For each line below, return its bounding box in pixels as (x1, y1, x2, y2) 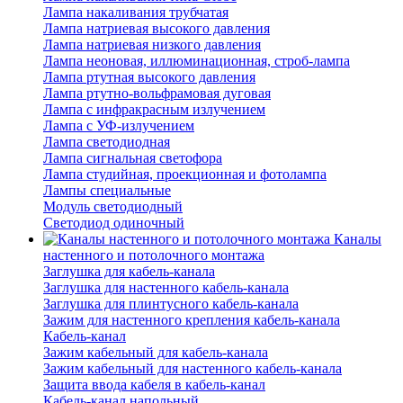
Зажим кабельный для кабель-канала (43, 345, 268, 361)
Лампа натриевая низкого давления (43, 37, 261, 53)
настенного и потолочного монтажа (43, 247, 264, 264)
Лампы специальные (43, 183, 171, 199)
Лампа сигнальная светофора (43, 150, 222, 166)
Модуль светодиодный (43, 199, 183, 215)
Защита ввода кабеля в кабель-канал (43, 377, 265, 393)
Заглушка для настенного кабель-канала (43, 280, 289, 296)
